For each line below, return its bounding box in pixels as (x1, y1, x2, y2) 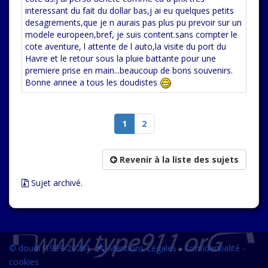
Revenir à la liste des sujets (117, 154, 239, 165)
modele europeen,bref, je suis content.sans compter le (25, 29, 237, 40)
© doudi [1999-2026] (9, 242, 89, 254)
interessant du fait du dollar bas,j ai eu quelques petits (25, 5, 234, 16)
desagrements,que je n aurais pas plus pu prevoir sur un (25, 17, 242, 28)
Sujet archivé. (29, 177, 83, 188)
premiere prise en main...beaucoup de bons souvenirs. (25, 65, 233, 76)
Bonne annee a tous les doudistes (25, 77, 160, 88)
